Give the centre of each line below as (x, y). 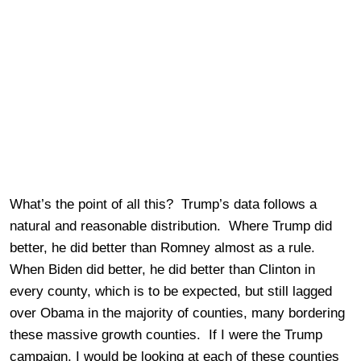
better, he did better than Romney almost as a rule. (164, 247)
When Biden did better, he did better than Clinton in (162, 269)
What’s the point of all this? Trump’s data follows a (163, 204)
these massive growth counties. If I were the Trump (166, 334)
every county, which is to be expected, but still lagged (171, 291)
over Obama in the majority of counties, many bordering (177, 313)
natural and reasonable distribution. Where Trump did (171, 226)
